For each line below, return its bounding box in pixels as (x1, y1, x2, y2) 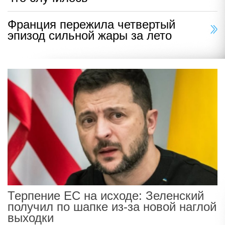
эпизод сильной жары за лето (8, 28, 172, 42)
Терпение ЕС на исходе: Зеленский (8, 189, 204, 203)
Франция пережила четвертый (8, 17, 175, 31)
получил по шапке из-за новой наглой (8, 200, 216, 214)
